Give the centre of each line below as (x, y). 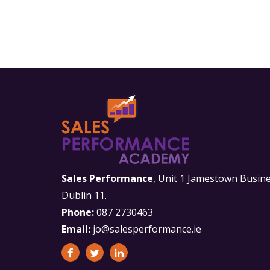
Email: (76, 229)
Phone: (78, 212)
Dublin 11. (84, 195)
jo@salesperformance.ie (146, 229)
